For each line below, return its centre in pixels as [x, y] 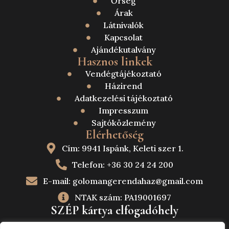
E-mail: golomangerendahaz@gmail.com [123, 181]
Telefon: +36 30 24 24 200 [123, 165]
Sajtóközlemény [123, 123]
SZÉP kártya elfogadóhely [114, 211]
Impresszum [123, 111]
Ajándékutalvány [123, 50]
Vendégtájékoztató [123, 74]
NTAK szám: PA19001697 [123, 198]
